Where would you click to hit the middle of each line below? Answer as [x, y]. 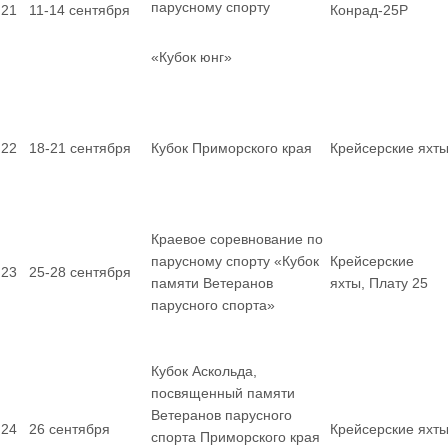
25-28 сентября [80, 272]
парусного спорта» [213, 305]
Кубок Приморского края [231, 148]
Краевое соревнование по [237, 239]
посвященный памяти [223, 393]
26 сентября [69, 429]
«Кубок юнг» [191, 57]
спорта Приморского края [235, 437]
